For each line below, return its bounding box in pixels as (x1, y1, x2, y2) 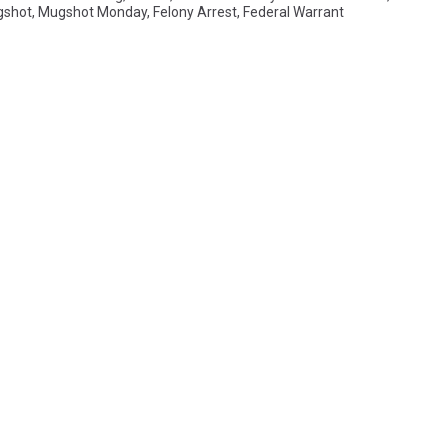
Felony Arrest (153, 3, 237, 20)
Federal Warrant (243, 3, 344, 20)
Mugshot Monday (38, 3, 147, 20)
